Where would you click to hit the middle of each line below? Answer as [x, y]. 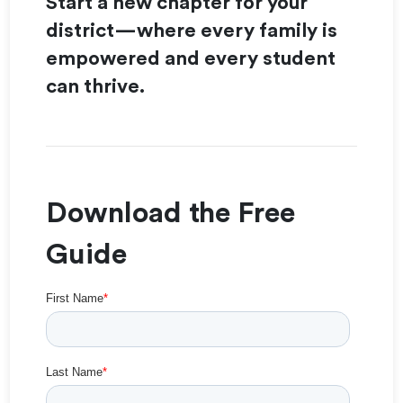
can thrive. [96, 86]
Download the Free [171, 213]
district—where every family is [192, 31]
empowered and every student [191, 58]
